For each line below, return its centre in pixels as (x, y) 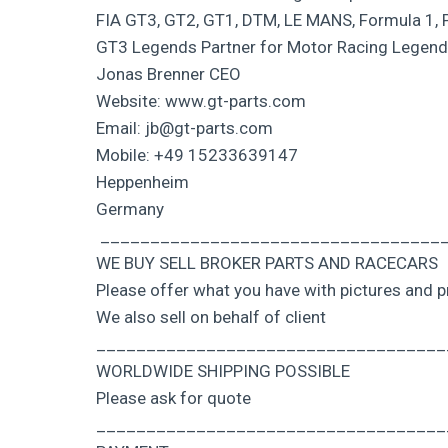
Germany (130, 208)
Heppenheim (142, 181)
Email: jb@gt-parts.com (184, 127)
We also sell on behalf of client (211, 316)
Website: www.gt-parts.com (201, 100)
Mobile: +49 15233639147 (197, 154)
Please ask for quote (173, 397)
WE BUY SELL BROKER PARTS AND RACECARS (267, 262)
